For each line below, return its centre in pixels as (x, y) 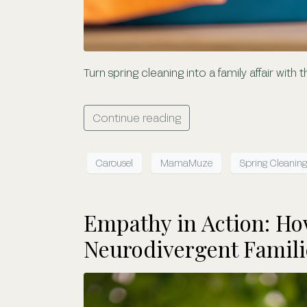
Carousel (114, 163)
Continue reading (137, 117)
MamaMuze (186, 163)
